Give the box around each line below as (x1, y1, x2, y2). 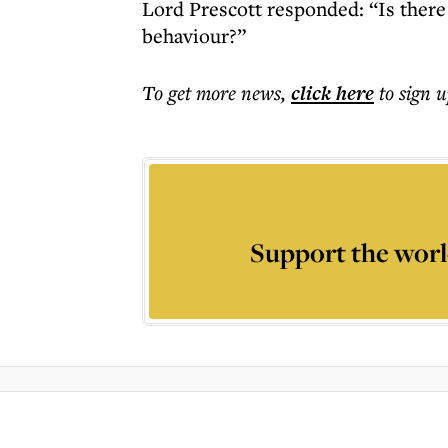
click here (291, 79, 374, 107)
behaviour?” (142, 22, 246, 49)
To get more (142, 79, 241, 106)
